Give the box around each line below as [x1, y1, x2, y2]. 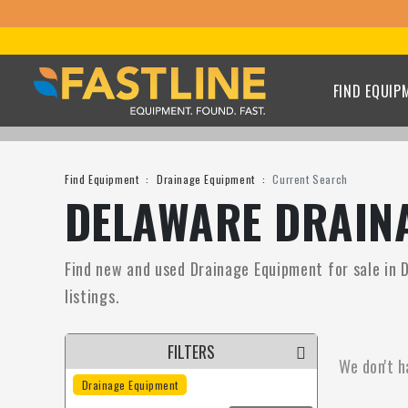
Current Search [272, 171, 348, 187]
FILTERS [167, 340, 215, 363]
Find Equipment [64, 171, 139, 187]
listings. [64, 284, 120, 308]
